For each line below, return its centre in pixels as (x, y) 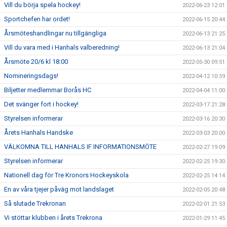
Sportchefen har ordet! (37, 19)
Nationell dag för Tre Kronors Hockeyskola (66, 175)
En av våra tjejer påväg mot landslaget (59, 189)
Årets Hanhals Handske (39, 133)
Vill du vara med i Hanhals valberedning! (62, 47)
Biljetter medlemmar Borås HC (48, 90)
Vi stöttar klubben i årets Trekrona (53, 218)
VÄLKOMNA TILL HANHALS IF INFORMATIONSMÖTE (80, 147)
